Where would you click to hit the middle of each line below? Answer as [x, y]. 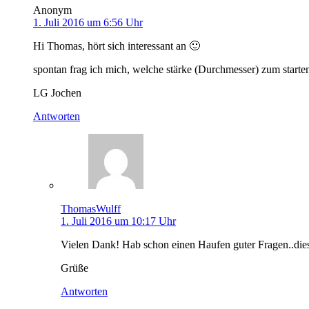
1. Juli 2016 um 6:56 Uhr [88, 22]
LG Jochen [57, 92]
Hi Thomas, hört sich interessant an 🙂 [117, 46]
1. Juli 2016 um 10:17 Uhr [118, 221]
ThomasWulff [91, 208]
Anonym [52, 10]
